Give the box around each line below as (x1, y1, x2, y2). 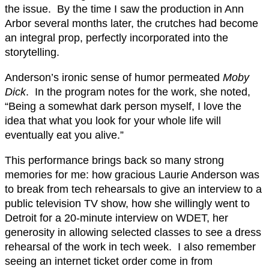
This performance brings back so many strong (5, 154, 224, 166)
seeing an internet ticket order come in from (5, 255, 213, 267)
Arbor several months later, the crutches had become (5, 17, 258, 29)
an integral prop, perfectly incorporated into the (5, 32, 228, 44)
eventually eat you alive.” (5, 129, 124, 141)
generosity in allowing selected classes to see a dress (5, 226, 261, 238)
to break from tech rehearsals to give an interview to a (5, 183, 262, 195)
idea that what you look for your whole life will (5, 115, 221, 127)
